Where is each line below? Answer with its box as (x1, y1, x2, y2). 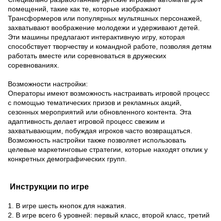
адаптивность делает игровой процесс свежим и (8, 117, 165, 125)
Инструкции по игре (8, 183, 89, 191)
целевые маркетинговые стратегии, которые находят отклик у (8, 146, 208, 153)
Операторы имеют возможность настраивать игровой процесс (8, 89, 210, 97)
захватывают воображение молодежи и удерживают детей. (8, 24, 200, 32)
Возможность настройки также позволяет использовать (8, 136, 186, 144)
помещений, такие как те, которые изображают (8, 5, 161, 13)
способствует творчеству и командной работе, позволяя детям (8, 42, 212, 50)
